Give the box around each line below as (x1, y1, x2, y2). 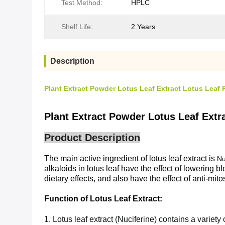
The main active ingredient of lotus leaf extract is (44, 154, 217, 163)
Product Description (44, 132, 140, 143)
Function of (44, 194, 90, 203)
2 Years (131, 23, 155, 31)
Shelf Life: (61, 23, 93, 31)
